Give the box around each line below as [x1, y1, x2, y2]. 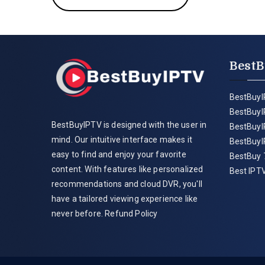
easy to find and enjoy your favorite [51, 150, 186, 160]
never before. [51, 209, 104, 219]
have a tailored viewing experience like [51, 194, 198, 204]
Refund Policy [103, 209, 158, 219]
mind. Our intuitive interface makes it [51, 135, 193, 145]
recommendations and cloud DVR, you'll [51, 179, 202, 189]
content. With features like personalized [51, 164, 203, 174]
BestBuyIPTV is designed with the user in [51, 120, 207, 130]
